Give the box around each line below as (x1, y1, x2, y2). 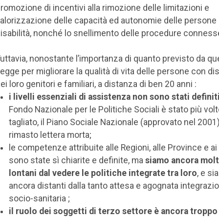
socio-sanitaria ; (8, 193, 70, 203)
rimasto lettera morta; (8, 130, 91, 140)
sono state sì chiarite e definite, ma (8, 155, 145, 165)
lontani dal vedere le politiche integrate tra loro (8, 168, 197, 178)
